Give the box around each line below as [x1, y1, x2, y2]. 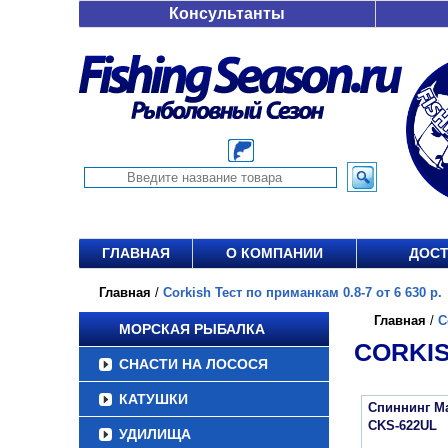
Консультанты [169, 5, 285, 22]
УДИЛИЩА [119, 426, 191, 442]
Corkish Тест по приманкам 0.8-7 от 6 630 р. [163, 285, 442, 300]
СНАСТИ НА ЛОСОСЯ [119, 356, 268, 372]
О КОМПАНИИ [226, 245, 323, 261]
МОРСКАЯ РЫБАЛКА [119, 321, 265, 337]
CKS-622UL [368, 418, 437, 433]
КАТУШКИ [119, 391, 188, 407]
